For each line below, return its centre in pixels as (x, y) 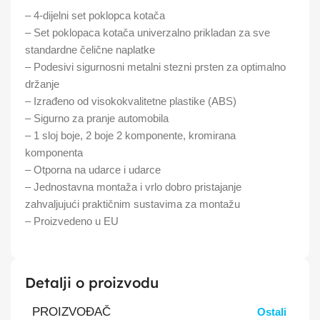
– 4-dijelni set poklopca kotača (95, 15)
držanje (42, 84)
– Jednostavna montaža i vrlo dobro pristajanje (133, 186)
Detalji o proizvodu (92, 282)
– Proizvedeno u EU (72, 221)
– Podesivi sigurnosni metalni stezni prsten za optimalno (155, 66)
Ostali (272, 312)
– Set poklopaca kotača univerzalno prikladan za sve (147, 32)
